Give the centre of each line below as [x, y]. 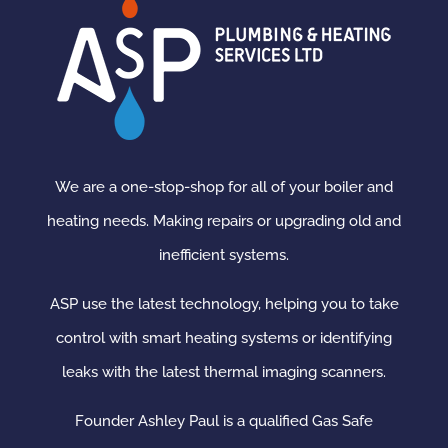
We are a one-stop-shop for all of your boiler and [224, 186]
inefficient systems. [224, 254]
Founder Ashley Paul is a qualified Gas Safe [224, 420]
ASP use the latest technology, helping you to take [224, 303]
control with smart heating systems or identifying [224, 337]
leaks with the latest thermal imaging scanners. [224, 371]
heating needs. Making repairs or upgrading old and [224, 220]
